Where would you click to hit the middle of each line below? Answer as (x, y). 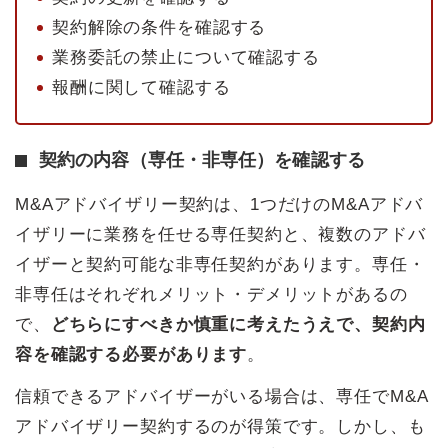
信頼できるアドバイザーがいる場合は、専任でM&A (222, 396)
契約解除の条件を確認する (159, 27)
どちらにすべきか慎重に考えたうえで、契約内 (238, 324)
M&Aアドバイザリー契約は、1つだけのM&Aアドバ (219, 204)
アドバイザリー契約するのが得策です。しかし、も (220, 426)
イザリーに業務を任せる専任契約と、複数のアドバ (220, 234)
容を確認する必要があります (131, 354)
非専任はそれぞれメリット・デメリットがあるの (211, 294)
